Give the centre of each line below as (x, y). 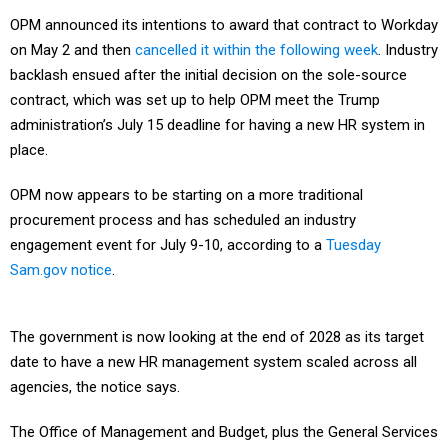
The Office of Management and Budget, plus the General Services (224, 432)
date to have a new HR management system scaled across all (213, 362)
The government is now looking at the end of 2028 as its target (217, 337)
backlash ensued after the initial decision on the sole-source (208, 75)
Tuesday (353, 245)
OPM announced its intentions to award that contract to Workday (224, 25)
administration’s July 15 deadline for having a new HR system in (217, 125)
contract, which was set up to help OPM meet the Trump (195, 100)
